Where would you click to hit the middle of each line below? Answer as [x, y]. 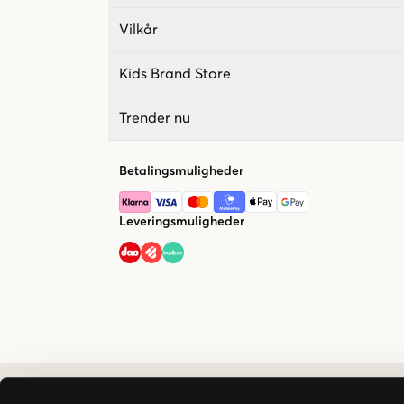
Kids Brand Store [175, 73]
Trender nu [155, 118]
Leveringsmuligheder [182, 221]
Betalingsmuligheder [181, 171]
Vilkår [138, 29]
